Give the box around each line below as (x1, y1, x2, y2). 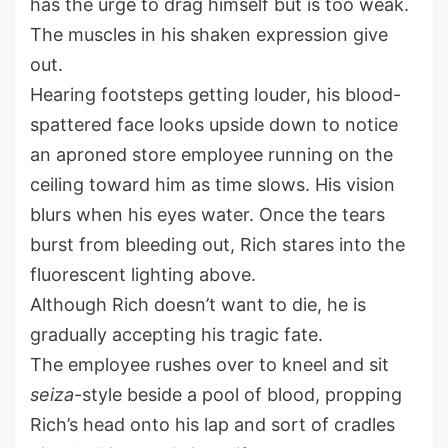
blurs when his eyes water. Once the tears (30, 204, 385, 226)
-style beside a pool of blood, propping (74, 384, 402, 406)
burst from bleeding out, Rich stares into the (30, 234, 405, 256)
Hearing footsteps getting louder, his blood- (30, 84, 401, 106)
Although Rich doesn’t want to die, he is (30, 294, 366, 316)
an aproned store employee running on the (30, 144, 393, 166)
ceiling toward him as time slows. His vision (30, 174, 395, 196)
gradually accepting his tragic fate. (30, 324, 323, 346)
